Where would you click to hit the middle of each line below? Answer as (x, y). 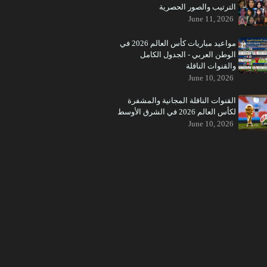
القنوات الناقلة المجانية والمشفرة (182, 100)
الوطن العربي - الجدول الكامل (188, 55)
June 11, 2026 (211, 19)
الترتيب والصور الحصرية (198, 7)
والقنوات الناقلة (211, 66)
